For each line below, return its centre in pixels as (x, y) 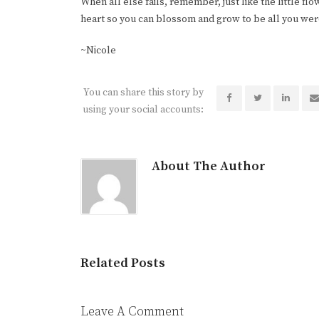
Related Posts (123, 263)
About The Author (209, 166)
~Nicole (99, 50)
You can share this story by (144, 92)
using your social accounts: (143, 109)
